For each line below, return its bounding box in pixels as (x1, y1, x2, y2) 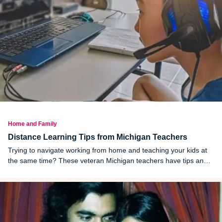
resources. (8, 166, 41, 175)
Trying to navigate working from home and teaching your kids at (8, 146, 207, 154)
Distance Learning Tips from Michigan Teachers (8, 132, 187, 141)
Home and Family (8, 120, 57, 127)
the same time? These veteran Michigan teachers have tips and (8, 156, 208, 165)
